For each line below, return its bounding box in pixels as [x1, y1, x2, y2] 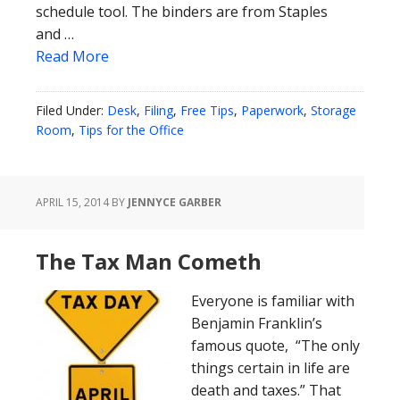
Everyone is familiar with [191, 291, 354, 311]
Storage [311, 102, 356, 119]
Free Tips [180, 102, 234, 119]
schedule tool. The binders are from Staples [36, 2, 328, 21]
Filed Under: [36, 102, 107, 119]
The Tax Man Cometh [36, 246, 262, 276]
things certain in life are [191, 358, 350, 378]
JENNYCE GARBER [128, 195, 221, 210]
